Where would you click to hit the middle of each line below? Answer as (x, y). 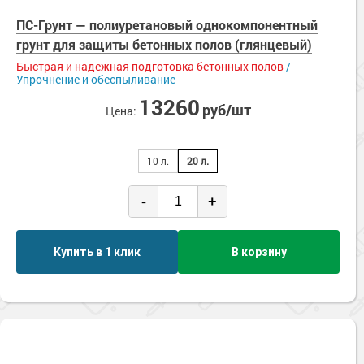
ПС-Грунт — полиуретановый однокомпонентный (167, 25)
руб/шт (226, 110)
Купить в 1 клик (97, 251)
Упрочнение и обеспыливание (96, 79)
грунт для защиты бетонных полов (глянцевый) (164, 44)
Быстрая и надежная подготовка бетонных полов (150, 66)
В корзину (259, 251)
